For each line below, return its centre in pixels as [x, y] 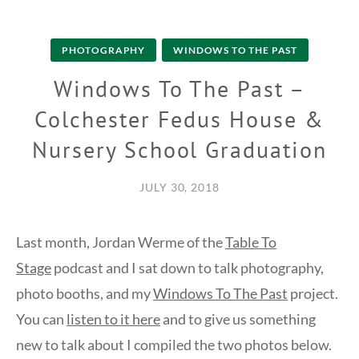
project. [314, 294]
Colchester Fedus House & [179, 119]
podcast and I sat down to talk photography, [188, 268]
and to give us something [238, 319]
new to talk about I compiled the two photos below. [174, 345]
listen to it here [113, 319]
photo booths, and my [85, 294]
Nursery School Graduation [179, 150]
